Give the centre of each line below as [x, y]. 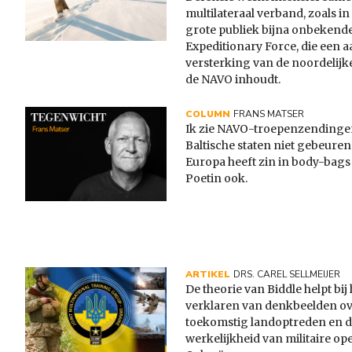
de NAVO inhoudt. [233, 80]
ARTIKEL [208, 275]
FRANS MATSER [269, 114]
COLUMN [208, 114]
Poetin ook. [216, 179]
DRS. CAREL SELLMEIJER [287, 275]
